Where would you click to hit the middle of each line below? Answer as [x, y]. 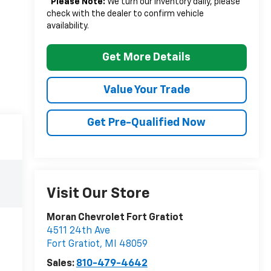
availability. [67, 26]
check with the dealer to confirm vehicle [125, 14]
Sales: [61, 264]
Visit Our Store [98, 194]
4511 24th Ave [78, 231]
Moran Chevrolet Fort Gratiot [115, 218]
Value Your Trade [146, 90]
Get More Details [147, 57]
